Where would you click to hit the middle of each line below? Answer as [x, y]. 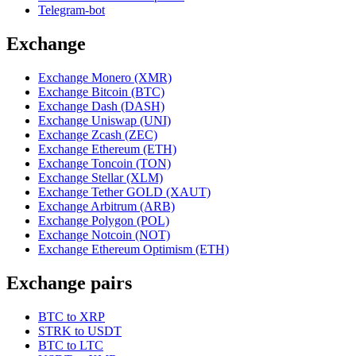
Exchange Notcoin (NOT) [104, 234]
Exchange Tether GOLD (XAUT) [124, 192]
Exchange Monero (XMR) [105, 77]
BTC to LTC [71, 345]
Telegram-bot [72, 10]
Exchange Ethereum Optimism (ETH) [133, 249]
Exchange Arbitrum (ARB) [106, 206]
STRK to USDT [80, 331]
